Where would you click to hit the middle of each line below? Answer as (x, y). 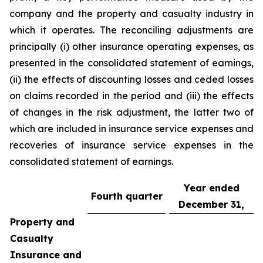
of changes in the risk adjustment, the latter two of (131, 112)
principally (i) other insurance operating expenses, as (131, 46)
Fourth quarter (127, 196)
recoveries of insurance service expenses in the (131, 145)
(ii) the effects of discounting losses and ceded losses (131, 79)
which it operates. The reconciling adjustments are (131, 30)
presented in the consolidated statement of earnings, (131, 63)
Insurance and (46, 255)
